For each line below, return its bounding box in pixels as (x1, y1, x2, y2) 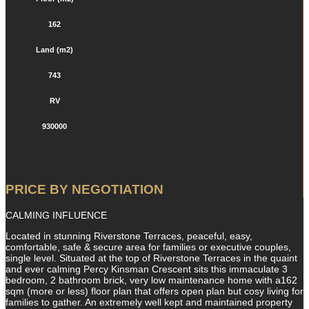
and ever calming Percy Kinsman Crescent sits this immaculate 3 (6, 263, 288, 275)
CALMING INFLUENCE (6, 210, 107, 221)
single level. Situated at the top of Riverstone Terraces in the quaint (6, 252, 297, 264)
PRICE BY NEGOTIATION (6, 181, 163, 197)
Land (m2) (36, 45, 74, 54)
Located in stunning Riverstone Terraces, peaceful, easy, (6, 230, 252, 242)
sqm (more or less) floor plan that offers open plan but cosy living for (6, 286, 303, 297)
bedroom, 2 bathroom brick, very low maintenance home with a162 (6, 275, 297, 286)
